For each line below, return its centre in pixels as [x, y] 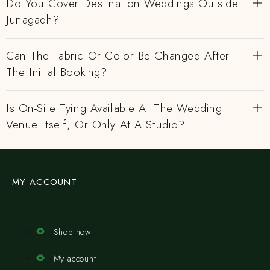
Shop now [72, 232]
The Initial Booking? [57, 72]
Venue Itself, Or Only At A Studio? [96, 124]
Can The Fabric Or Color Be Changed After [118, 56]
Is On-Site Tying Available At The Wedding [114, 108]
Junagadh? [33, 20]
